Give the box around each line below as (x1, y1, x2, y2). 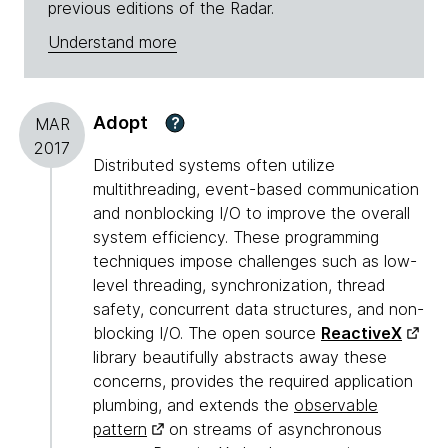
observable (294, 395, 378, 416)
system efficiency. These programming (93, 227, 379, 248)
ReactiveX (321, 323, 402, 344)
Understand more (48, 32, 177, 53)
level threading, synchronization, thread (93, 275, 385, 296)
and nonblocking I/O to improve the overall (93, 203, 410, 224)
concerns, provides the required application (93, 371, 413, 392)
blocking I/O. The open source (93, 323, 321, 344)
